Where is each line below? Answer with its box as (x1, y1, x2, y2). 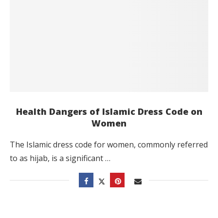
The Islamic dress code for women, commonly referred (10, 139, 208, 150)
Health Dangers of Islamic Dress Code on (16, 106, 202, 117)
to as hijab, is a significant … (10, 153, 110, 163)
